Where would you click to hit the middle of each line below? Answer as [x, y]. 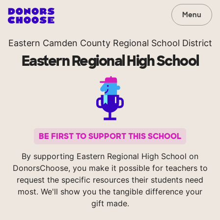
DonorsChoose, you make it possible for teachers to [110, 168]
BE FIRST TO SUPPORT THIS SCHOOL [110, 137]
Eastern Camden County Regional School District [110, 43]
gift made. [110, 204]
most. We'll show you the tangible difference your [110, 192]
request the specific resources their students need [110, 180]
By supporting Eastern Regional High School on [110, 156]
